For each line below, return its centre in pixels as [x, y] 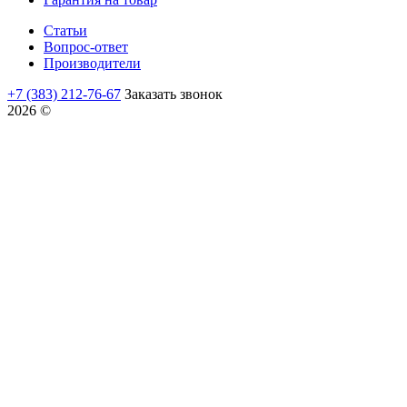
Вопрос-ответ [86, 47]
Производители [92, 64]
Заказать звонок [174, 94]
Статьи [65, 31]
